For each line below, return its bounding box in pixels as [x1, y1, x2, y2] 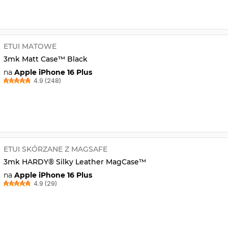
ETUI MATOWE [3, 41, 56, 51]
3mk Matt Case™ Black [3, 54, 88, 64]
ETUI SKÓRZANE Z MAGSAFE [3, 144, 107, 154]
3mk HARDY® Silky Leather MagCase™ [3, 157, 146, 166]
